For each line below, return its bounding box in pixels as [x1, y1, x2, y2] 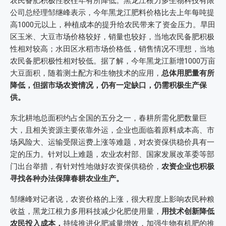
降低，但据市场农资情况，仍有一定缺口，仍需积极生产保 [10, 80, 207, 90]
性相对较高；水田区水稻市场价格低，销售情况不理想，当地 [10, 44, 214, 53]
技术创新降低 [169, 206, 214, 216]
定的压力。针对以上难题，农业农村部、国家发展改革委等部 [10, 149, 214, 159]
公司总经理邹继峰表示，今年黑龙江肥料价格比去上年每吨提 [10, 8, 214, 17]
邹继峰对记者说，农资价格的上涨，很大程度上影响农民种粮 [10, 194, 214, 204]
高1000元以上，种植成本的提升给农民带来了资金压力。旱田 [10, 20, 215, 29]
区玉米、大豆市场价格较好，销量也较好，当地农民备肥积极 [10, 32, 214, 41]
